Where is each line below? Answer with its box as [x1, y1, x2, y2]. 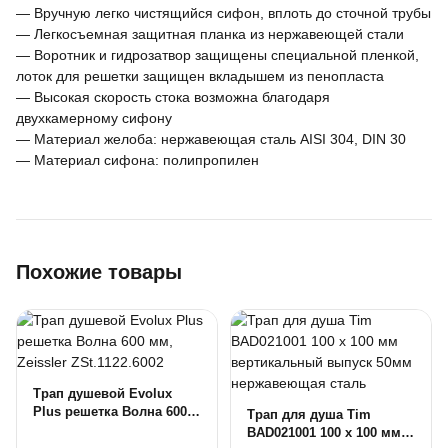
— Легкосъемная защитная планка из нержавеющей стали [16, 26, 404, 42]
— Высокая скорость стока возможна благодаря [16, 89, 330, 105]
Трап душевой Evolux [33, 386, 172, 401]
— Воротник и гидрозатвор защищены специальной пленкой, [16, 47, 419, 63]
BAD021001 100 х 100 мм [247, 425, 401, 440]
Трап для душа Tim [247, 407, 371, 422]
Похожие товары [16, 261, 182, 283]
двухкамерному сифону [16, 110, 172, 126]
